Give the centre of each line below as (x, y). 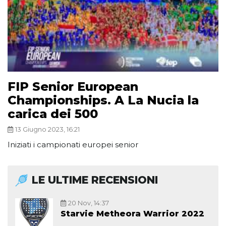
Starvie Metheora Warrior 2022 (132, 214)
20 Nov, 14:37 (89, 203)
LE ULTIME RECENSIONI (95, 180)
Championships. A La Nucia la (103, 100)
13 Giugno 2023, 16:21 (47, 130)
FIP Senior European (73, 87)
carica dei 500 (53, 114)
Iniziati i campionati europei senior (73, 145)
